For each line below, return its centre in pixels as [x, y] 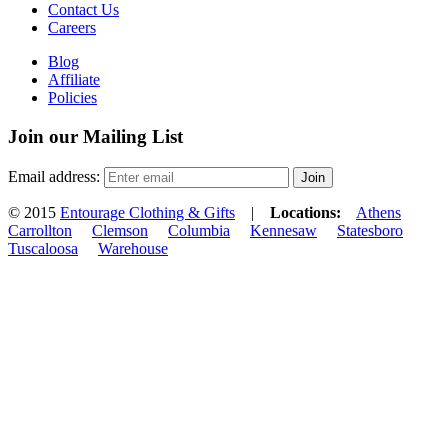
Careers [72, 28]
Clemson [120, 230]
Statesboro [370, 230]
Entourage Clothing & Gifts [147, 212]
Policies [72, 98]
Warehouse [133, 248]
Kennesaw [283, 230]
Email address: [54, 176]
